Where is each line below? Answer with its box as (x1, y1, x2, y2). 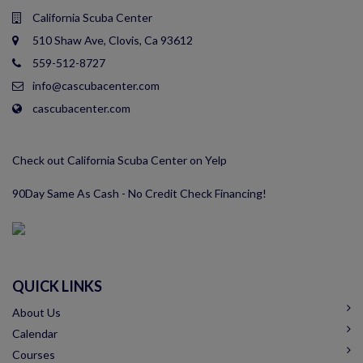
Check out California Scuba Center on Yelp (12, 153, 227, 168)
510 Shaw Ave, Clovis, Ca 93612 (32, 33, 193, 48)
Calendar (12, 327, 58, 341)
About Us (12, 305, 61, 320)
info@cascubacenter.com (32, 79, 160, 93)
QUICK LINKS (12, 277, 102, 296)
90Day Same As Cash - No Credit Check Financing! (12, 186, 267, 201)
